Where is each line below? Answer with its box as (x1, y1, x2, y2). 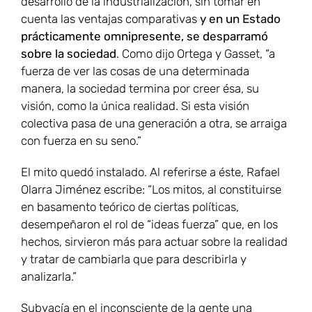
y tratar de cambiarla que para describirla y (21, 252, 247, 267)
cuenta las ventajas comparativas (21, 12, 200, 26)
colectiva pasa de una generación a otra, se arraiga (21, 116, 287, 131)
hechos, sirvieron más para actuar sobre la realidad (21, 235, 288, 249)
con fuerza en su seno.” (21, 134, 141, 148)
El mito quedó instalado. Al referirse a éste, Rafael (21, 165, 280, 180)
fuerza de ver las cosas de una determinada (21, 64, 249, 79)
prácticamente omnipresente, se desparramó (21, 29, 268, 44)
